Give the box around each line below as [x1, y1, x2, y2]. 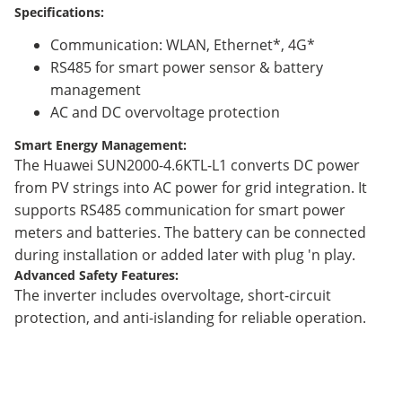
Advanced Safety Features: [14, 266, 179, 284]
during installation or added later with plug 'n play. [14, 244, 355, 265]
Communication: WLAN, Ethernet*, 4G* [50, 34, 315, 55]
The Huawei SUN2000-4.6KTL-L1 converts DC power [14, 154, 360, 175]
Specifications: [14, 3, 104, 21]
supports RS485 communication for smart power [14, 199, 345, 220]
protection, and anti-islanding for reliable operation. [14, 307, 366, 328]
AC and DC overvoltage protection [50, 101, 280, 122]
